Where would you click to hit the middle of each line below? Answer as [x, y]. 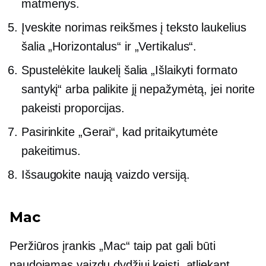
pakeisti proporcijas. [73, 108]
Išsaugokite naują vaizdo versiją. [106, 175]
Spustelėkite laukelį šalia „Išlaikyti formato [129, 70]
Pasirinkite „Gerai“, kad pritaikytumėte [120, 132]
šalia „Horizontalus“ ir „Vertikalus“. [109, 47]
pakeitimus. [51, 151]
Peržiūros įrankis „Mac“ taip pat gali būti [113, 246]
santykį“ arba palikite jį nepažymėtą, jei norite [138, 89]
